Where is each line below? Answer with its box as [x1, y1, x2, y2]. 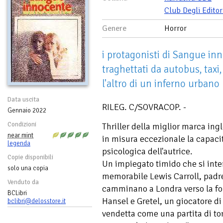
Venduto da [7, 178, 39, 186]
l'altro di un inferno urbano [102, 77, 220, 90]
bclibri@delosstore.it [7, 197, 66, 205]
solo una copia [7, 164, 48, 172]
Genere [102, 23, 126, 33]
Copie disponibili [7, 153, 53, 161]
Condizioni [7, 120, 36, 128]
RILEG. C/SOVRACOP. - [102, 101, 186, 112]
